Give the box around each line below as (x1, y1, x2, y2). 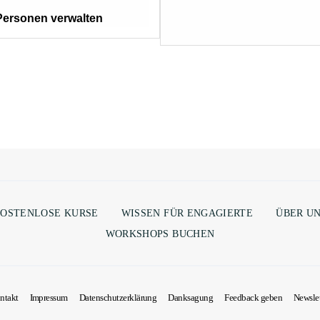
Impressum (29, 292, 68, 303)
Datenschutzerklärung (79, 292, 157, 303)
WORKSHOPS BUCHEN (105, 228, 215, 240)
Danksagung (168, 292, 214, 303)
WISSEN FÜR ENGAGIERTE (121, 207, 254, 219)
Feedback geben (224, 292, 283, 303)
